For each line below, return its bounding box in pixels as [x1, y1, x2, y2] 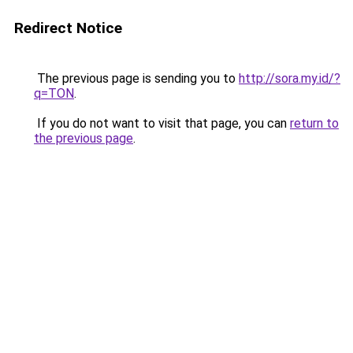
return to [290, 116, 339, 131]
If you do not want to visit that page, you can [34, 116, 290, 131]
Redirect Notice [14, 19, 122, 37]
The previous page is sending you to [34, 71, 239, 86]
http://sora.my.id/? [239, 71, 340, 86]
